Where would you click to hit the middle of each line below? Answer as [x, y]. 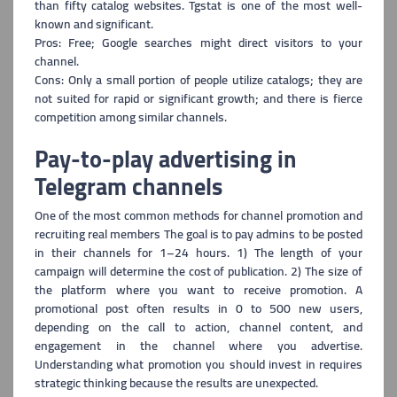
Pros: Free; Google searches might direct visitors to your [198, 43]
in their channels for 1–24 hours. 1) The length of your [198, 253]
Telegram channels [128, 187]
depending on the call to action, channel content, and [198, 327]
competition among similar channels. [131, 117]
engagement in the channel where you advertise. [198, 346]
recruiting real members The [110, 234]
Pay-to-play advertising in [166, 159]
